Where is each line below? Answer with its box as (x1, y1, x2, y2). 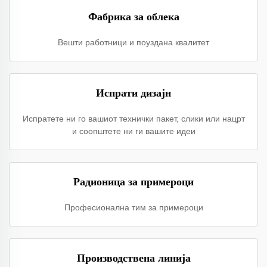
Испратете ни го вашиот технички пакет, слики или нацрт (22, 114, 245, 123)
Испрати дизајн (96, 87, 171, 99)
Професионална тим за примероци (64, 203, 203, 212)
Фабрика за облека (88, 11, 179, 23)
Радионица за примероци (73, 176, 194, 188)
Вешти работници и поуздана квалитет (58, 38, 209, 47)
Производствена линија (76, 252, 191, 264)
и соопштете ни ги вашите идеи (72, 126, 195, 136)
